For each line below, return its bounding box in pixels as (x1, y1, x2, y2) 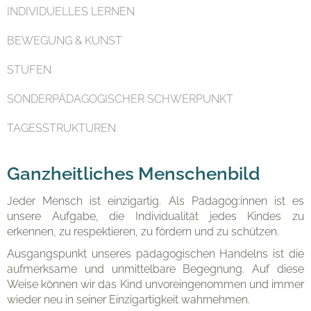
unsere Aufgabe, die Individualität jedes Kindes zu (7, 209, 304, 223)
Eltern (137, 40, 174, 58)
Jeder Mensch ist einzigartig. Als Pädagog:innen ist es (7, 194, 304, 208)
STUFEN (7, 62, 51, 76)
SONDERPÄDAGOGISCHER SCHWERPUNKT (7, 92, 233, 106)
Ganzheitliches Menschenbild (7, 162, 260, 184)
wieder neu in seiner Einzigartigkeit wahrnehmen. (7, 292, 250, 306)
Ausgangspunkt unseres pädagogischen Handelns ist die (7, 246, 304, 260)
